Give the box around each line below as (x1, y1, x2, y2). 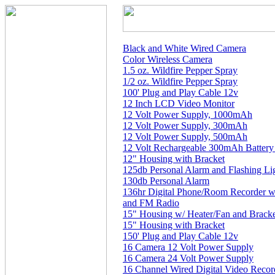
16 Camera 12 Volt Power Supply (123, 242, 254, 252)
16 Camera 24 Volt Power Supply (123, 253, 254, 263)
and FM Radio (123, 198, 179, 208)
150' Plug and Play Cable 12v (123, 231, 238, 241)
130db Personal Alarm (123, 176, 209, 186)
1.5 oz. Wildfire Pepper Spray (123, 65, 238, 76)
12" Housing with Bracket (123, 153, 225, 164)
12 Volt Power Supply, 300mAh (123, 120, 247, 131)
